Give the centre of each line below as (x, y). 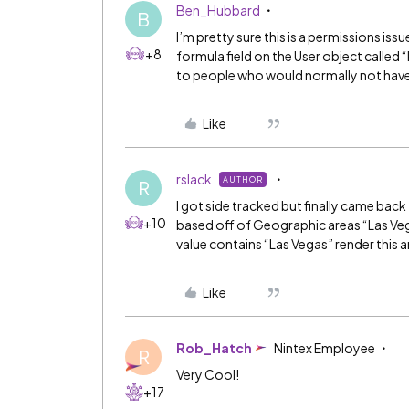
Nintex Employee (325, 348)
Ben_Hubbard (218, 10)
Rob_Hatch (214, 348)
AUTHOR (243, 179)
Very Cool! (209, 374)
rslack (194, 179)
